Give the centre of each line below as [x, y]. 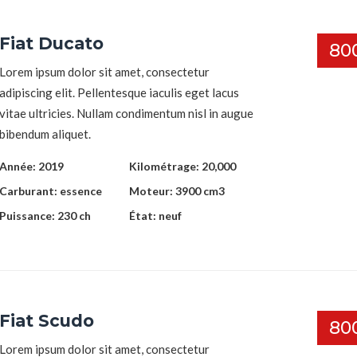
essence [81, 190]
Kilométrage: [165, 166]
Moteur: [152, 190]
